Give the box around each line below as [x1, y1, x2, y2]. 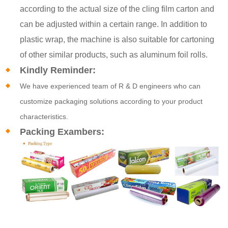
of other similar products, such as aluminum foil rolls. [20, 50, 208, 59]
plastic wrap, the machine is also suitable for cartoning [20, 35, 215, 44]
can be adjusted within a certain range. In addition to [20, 19, 208, 28]
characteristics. [20, 112, 69, 121]
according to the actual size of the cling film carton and [20, 4, 215, 13]
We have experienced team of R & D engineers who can [20, 81, 201, 90]
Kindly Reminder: [20, 65, 96, 75]
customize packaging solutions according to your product [20, 97, 203, 105]
